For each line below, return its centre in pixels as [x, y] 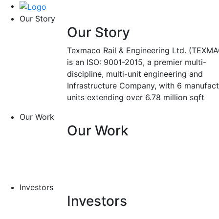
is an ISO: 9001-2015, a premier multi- [137, 62]
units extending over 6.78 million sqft [136, 97]
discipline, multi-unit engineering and [135, 74]
